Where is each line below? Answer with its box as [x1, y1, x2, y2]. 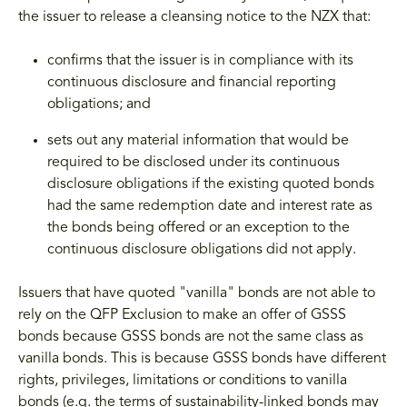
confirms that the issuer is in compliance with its [47, 53, 353, 68]
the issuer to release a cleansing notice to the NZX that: [18, 9, 371, 25]
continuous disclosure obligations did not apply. [47, 242, 360, 257]
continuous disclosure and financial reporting [47, 74, 336, 90]
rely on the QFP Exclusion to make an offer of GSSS [18, 307, 346, 323]
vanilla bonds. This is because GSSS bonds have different [18, 351, 386, 366]
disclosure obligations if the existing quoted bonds [47, 176, 374, 192]
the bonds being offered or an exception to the [47, 220, 350, 235]
